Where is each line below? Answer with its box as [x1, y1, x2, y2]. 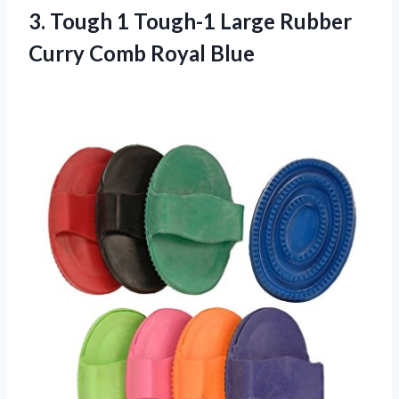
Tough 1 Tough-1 [50, 7, 216, 34]
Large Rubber [216, 7, 352, 34]
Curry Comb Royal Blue [28, 39, 255, 66]
